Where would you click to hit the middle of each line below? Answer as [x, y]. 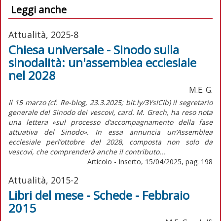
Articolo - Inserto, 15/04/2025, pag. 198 [150, 161]
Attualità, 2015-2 [43, 180]
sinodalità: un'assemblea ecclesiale [102, 62]
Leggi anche [39, 9]
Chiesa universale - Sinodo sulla [94, 49]
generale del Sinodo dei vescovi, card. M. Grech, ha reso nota [110, 112]
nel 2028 [32, 75]
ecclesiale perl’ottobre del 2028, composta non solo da [110, 142]
